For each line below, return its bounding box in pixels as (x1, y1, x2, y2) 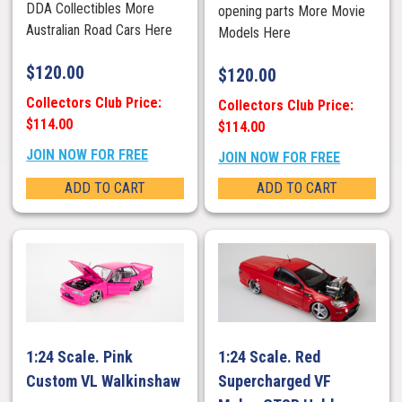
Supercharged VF (218, 371, 332, 390)
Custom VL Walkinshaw (26, 371, 181, 390)
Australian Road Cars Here (26, 21, 173, 39)
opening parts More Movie (218, 2, 366, 20)
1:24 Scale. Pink (26, 346, 134, 366)
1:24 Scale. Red (218, 346, 321, 366)
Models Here (218, 23, 292, 41)
